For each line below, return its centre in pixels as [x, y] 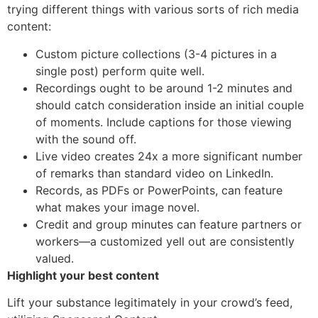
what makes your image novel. [117, 207]
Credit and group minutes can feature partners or [169, 224]
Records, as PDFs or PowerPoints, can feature [159, 190]
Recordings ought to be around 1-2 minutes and [164, 88]
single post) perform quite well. [120, 71]
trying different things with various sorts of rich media [153, 10]
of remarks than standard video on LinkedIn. [154, 173]
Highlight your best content [83, 275]
